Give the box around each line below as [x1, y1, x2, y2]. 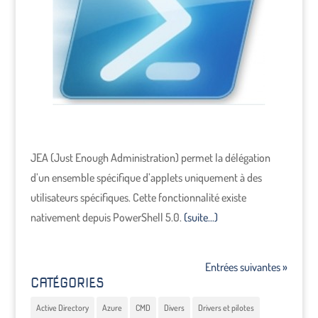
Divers [163, 302, 185, 313]
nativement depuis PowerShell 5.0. [30, 210, 184, 224]
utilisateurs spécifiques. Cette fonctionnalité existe [30, 190, 246, 204]
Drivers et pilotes [197, 302, 254, 313]
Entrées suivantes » [205, 260, 288, 274]
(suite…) [183, 210, 218, 224]
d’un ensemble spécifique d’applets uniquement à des [30, 170, 262, 185]
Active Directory [35, 302, 89, 313]
